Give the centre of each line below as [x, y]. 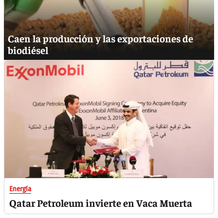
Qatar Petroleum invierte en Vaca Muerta [101, 203]
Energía [20, 189]
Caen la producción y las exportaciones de [100, 38]
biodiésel [28, 50]
